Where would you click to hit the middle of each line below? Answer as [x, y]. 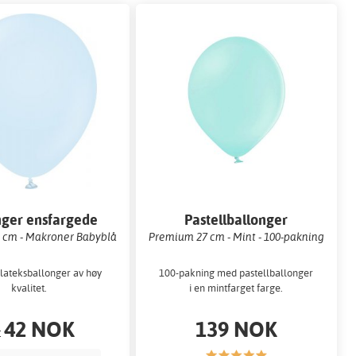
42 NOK [40, 329]
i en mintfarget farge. [236, 288]
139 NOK [236, 329]
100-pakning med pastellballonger [236, 273]
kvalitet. [29, 288]
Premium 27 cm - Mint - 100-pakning [236, 236]
